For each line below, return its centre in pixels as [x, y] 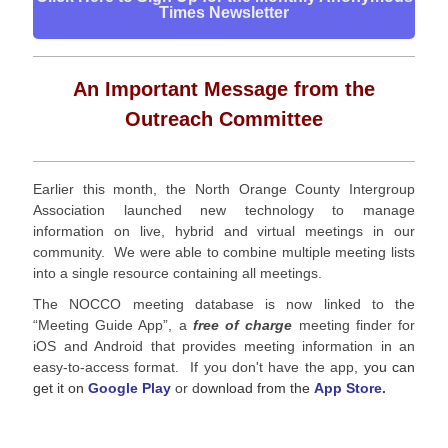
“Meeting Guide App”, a [113, 325]
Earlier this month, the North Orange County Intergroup [224, 189]
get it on [60, 388]
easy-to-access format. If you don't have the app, [198, 367]
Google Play [129, 388]
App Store [348, 388]
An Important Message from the [224, 89]
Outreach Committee [224, 119]
